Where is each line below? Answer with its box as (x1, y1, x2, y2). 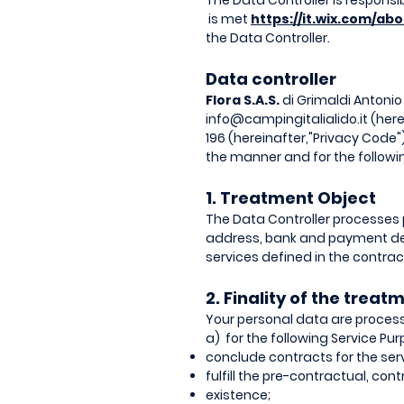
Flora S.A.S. (206, 91, 280, 109)
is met (206, 10, 251, 28)
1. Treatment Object (206, 187, 376, 209)
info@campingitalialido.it (206, 110, 368, 128)
